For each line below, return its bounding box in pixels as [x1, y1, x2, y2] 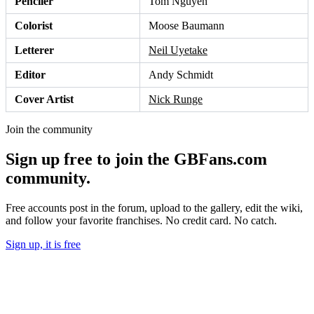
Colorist [15, 20, 53, 32]
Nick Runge [149, 93, 203, 106]
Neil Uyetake [149, 44, 207, 57]
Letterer [15, 44, 54, 57]
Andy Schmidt [149, 69, 213, 81]
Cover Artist [15, 93, 74, 106]
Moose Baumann [149, 20, 224, 32]
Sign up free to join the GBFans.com [6, 149, 267, 168]
